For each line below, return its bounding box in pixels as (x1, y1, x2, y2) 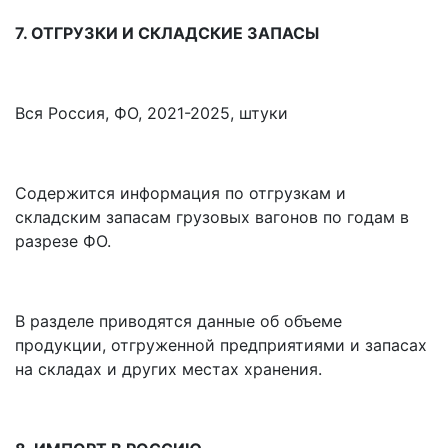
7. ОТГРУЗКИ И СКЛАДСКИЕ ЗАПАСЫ (15, 23, 319, 44)
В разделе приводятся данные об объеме (15, 311, 342, 332)
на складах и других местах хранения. (15, 359, 322, 380)
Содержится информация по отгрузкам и (15, 183, 346, 204)
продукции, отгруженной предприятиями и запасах (15, 335, 427, 356)
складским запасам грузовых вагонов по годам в (15, 207, 409, 228)
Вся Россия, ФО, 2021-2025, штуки (15, 103, 288, 124)
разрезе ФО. (15, 231, 111, 252)
